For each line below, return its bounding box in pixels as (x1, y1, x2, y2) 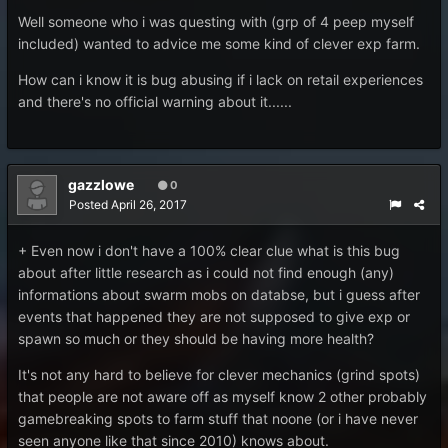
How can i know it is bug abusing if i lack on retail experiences (18, 71, 423, 88)
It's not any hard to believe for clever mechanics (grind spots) (18, 366, 420, 383)
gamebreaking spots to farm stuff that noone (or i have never (18, 410, 418, 427)
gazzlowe (68, 176, 134, 193)
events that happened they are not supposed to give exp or (18, 308, 410, 325)
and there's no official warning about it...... (18, 93, 292, 110)
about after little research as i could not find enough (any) (18, 264, 394, 281)
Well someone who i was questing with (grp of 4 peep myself (18, 13, 414, 30)
